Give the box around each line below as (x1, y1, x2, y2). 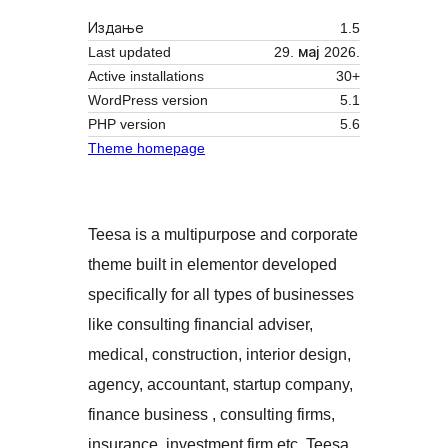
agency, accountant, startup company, (88, 376, 353, 394)
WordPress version (88, 92, 208, 109)
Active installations (88, 68, 204, 85)
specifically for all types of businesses (88, 286, 354, 304)
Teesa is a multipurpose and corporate (88, 226, 358, 244)
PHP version (88, 116, 166, 133)
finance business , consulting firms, (88, 406, 335, 424)
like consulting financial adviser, (88, 316, 313, 334)
